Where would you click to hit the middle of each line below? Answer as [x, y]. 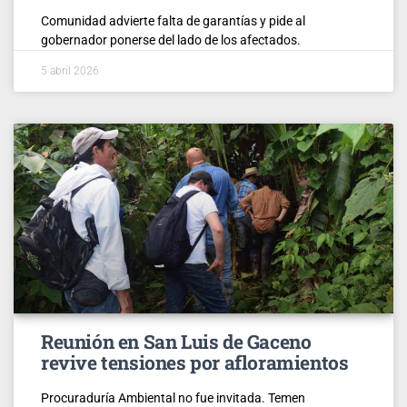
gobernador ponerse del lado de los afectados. [171, 40]
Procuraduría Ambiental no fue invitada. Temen [173, 397]
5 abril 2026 [70, 70]
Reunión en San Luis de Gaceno [176, 341]
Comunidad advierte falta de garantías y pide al [173, 20]
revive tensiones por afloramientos [195, 362]
